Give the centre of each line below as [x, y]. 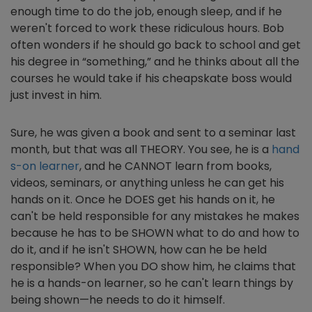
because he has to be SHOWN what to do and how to [155, 233]
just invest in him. [56, 95]
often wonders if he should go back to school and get [156, 45]
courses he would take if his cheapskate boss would [151, 78]
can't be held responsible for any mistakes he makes [155, 216]
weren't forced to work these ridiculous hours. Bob [147, 28]
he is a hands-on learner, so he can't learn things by [152, 283]
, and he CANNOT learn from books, [175, 166]
